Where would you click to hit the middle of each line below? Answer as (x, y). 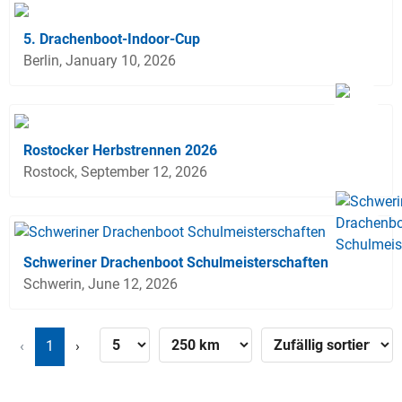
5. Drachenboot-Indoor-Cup (112, 39)
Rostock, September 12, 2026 (115, 171)
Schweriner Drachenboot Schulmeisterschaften (176, 262)
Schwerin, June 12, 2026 (100, 284)
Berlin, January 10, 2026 (100, 60)
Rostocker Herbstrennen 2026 (120, 150)
